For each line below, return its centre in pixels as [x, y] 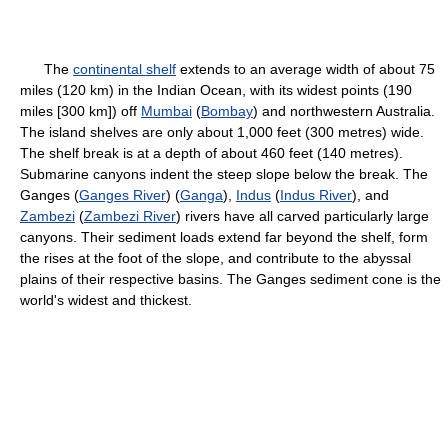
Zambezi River [130, 216]
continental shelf [124, 69]
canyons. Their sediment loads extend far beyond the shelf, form [224, 237]
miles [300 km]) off [80, 111]
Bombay [227, 111]
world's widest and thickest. [106, 300]
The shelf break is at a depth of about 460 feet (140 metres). [211, 153]
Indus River [316, 195]
